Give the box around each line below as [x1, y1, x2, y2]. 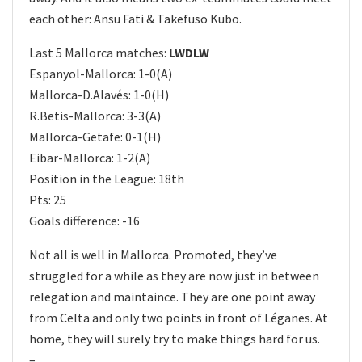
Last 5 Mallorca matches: [29, 44, 169, 61]
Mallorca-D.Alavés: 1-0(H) [29, 86, 169, 103]
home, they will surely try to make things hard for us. [29, 330, 320, 347]
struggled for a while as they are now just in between [29, 267, 319, 284]
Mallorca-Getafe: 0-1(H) [29, 128, 161, 145]
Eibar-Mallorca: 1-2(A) [29, 149, 150, 166]
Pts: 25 [29, 191, 66, 208]
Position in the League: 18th [29, 170, 184, 187]
